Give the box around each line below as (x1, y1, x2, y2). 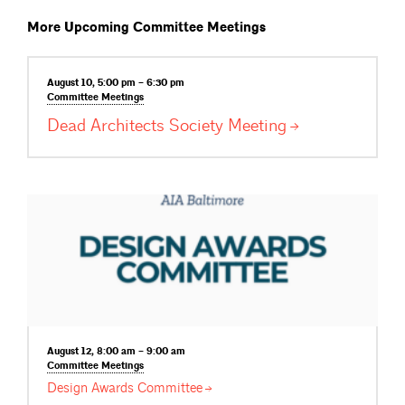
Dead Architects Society (47, 114, 228, 137)
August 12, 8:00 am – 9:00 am (47, 344, 185, 358)
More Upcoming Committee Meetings (27, 18, 266, 36)
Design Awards (47, 380, 137, 398)
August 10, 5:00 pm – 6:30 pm (47, 77, 184, 90)
